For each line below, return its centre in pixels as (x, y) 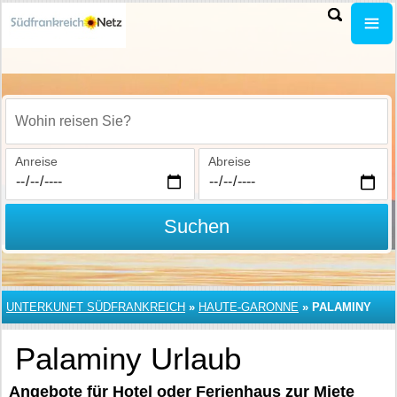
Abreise (229, 161)
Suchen (196, 226)
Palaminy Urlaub (128, 358)
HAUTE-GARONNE (249, 307)
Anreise (36, 161)
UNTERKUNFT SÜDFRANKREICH (96, 307)
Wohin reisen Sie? (66, 131)
